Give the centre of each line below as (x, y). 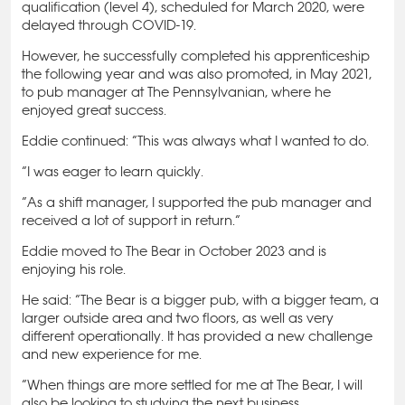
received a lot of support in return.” (131, 220)
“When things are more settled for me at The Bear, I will (192, 385)
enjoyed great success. (94, 110)
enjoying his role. (74, 269)
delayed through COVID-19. (109, 25)
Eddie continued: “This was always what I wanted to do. (195, 141)
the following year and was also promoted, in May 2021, (197, 74)
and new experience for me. (112, 354)
